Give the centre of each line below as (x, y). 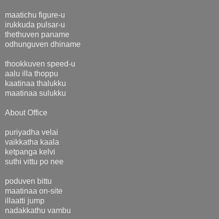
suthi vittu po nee (34, 161)
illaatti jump (25, 200)
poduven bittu (28, 181)
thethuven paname (37, 34)
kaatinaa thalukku (35, 83)
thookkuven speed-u (40, 64)
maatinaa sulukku (35, 93)
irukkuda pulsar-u (35, 24)
